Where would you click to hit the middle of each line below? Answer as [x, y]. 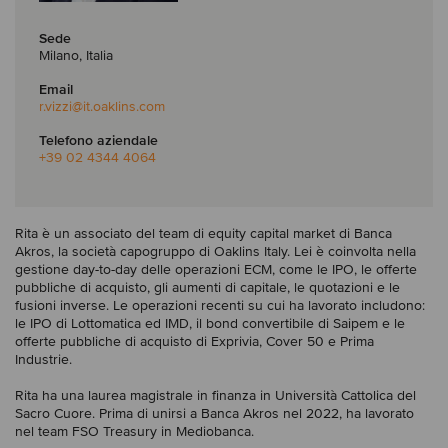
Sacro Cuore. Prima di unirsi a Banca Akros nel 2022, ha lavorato [214, 413]
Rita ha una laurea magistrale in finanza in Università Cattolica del [215, 395]
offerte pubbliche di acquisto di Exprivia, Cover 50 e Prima [194, 341]
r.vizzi [55, 106]
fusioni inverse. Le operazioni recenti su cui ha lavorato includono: [220, 305]
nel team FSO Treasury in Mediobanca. [134, 431]
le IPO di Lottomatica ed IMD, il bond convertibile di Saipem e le [210, 323]
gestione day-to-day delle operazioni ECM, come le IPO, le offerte [216, 269]
